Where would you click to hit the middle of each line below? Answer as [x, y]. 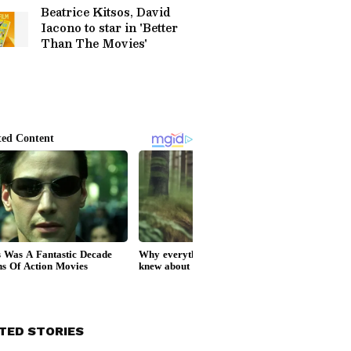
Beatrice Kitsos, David [106, 12]
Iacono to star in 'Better [109, 27]
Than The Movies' [94, 43]
